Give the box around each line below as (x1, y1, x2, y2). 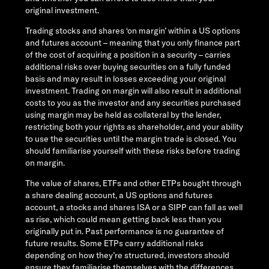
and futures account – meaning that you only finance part (25, 37, 240, 48)
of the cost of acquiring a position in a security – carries (25, 49, 231, 60)
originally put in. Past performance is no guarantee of (25, 225, 224, 237)
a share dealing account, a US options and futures (25, 189, 213, 201)
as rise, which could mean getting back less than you (25, 213, 222, 225)
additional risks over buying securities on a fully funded (25, 61, 231, 72)
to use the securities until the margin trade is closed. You (25, 133, 237, 144)
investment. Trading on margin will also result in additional (25, 85, 241, 96)
